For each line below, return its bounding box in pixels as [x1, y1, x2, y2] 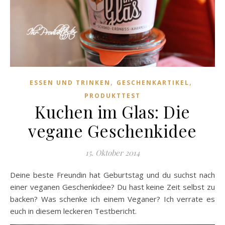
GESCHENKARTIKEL [117, 78, 189, 87]
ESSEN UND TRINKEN [30, 78, 110, 87]
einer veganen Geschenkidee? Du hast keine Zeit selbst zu [10, 182, 215, 192]
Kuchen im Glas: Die [35, 100, 190, 123]
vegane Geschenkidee [28, 120, 197, 142]
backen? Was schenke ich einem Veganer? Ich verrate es [10, 194, 215, 204]
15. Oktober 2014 [85, 148, 140, 158]
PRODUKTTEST [84, 91, 141, 100]
